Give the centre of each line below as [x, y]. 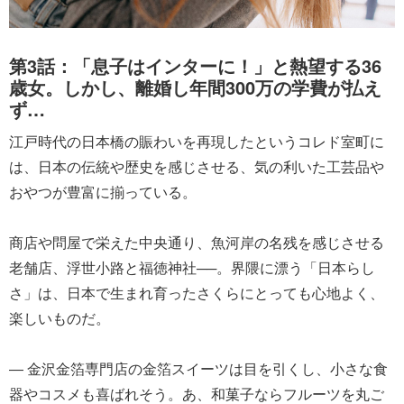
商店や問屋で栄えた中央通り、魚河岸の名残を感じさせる [197, 242]
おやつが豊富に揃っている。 [103, 191]
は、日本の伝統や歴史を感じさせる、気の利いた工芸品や [197, 166]
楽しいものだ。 [60, 317]
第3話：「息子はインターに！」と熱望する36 [195, 65]
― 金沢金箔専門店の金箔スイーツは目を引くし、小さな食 [198, 368]
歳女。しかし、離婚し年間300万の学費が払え [195, 87]
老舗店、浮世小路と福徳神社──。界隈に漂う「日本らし [192, 267]
